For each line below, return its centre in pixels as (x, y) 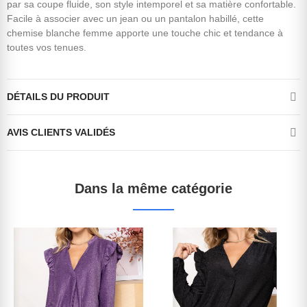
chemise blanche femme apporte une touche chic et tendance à (145, 33)
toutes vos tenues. (47, 48)
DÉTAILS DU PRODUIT (58, 97)
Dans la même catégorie (153, 189)
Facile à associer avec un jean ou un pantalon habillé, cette (135, 19)
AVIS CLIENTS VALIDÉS (61, 133)
